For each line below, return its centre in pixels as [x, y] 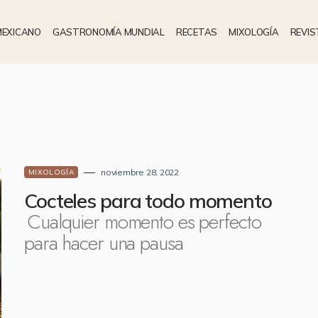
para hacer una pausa [104, 243]
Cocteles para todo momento [148, 201]
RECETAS [197, 32]
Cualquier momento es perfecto [144, 222]
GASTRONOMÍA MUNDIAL [108, 32]
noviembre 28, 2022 [140, 172]
